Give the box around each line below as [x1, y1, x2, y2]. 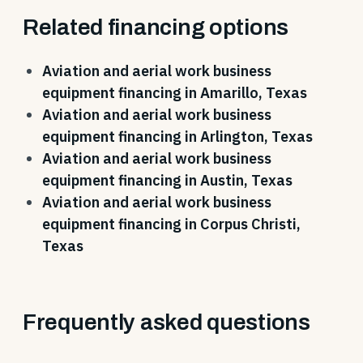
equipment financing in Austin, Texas [42, 171, 293, 190]
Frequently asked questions [23, 310, 310, 335]
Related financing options [23, 15, 288, 40]
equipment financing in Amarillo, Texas [42, 83, 307, 102]
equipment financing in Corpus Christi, [42, 215, 301, 233]
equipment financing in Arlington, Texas [42, 127, 313, 146]
